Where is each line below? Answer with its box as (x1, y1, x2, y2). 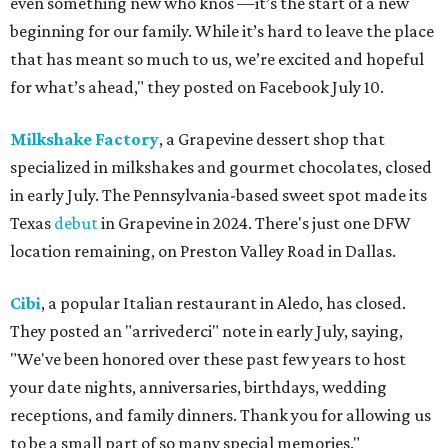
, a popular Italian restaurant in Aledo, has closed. (41, 293, 406, 313)
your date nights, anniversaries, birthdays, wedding (10, 377, 387, 397)
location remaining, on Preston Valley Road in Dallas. (10, 241, 396, 261)
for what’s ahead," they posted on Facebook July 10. (10, 77, 384, 97)
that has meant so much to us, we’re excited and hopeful (10, 49, 424, 69)
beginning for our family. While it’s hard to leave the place (10, 21, 434, 41)
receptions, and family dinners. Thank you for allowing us (10, 405, 431, 425)
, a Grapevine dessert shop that (159, 129, 385, 149)
